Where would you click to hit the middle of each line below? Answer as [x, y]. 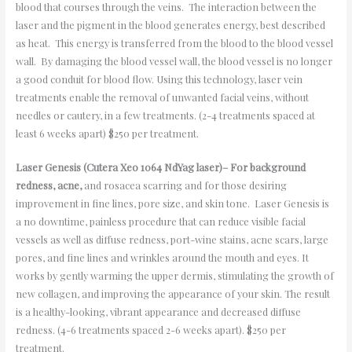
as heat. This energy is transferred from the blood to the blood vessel [174, 42]
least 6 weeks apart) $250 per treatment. [108, 133]
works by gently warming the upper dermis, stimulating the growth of [174, 276]
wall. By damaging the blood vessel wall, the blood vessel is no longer [174, 60]
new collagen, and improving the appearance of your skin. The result [172, 294]
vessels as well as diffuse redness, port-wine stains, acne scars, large [172, 240]
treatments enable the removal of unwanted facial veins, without [162, 97]
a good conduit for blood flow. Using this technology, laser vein [159, 79]
